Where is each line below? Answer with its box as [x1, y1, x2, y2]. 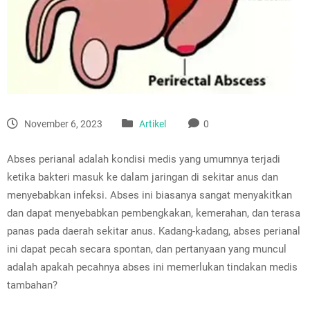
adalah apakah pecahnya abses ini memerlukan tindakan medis [7, 260, 298, 273]
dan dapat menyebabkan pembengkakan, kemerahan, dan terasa [7, 206, 300, 219]
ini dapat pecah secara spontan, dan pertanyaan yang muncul [7, 242, 286, 255]
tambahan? [7, 278, 57, 291]
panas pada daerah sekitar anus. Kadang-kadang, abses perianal [7, 224, 300, 237]
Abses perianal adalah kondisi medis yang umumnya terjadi [7, 152, 280, 165]
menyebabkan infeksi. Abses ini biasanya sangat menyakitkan [7, 188, 292, 201]
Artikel [139, 118, 166, 129]
